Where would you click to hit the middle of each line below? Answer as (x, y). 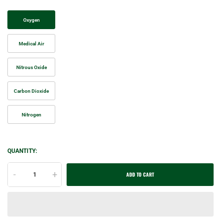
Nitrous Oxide (31, 68)
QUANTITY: (22, 151)
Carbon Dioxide (31, 91)
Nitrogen (31, 115)
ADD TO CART (140, 175)
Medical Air (31, 44)
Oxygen (31, 20)
